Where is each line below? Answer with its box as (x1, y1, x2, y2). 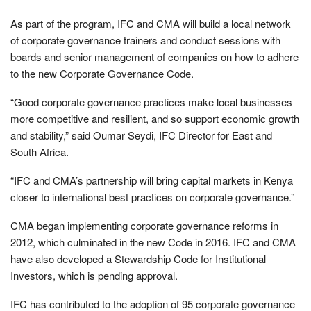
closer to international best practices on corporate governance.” (10, 189, 294, 204)
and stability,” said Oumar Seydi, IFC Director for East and (10, 127, 272, 142)
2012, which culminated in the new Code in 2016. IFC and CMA (10, 234, 296, 249)
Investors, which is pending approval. (10, 267, 178, 283)
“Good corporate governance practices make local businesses (10, 94, 292, 109)
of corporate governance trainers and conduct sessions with (10, 32, 280, 47)
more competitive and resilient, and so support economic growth (10, 110, 299, 126)
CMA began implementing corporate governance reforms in (10, 217, 278, 233)
